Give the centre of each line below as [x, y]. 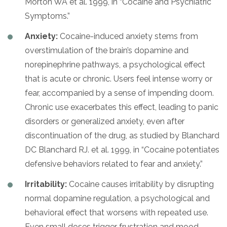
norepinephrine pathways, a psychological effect [115, 64]
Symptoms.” [47, 16]
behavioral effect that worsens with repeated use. [117, 212]
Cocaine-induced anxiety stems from [128, 36]
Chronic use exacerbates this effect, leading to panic [122, 107]
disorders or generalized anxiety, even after [105, 121]
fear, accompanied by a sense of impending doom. [119, 93]
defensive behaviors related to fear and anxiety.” [114, 164]
